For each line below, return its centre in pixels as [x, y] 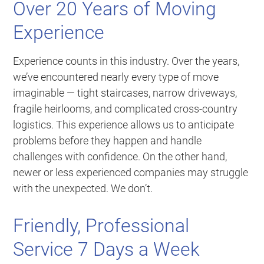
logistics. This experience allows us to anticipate [124, 124]
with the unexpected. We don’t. [83, 188]
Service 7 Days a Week [107, 249]
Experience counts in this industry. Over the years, [126, 61]
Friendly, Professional [101, 225]
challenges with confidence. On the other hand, [120, 156]
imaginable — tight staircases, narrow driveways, [125, 93]
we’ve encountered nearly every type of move [116, 77]
